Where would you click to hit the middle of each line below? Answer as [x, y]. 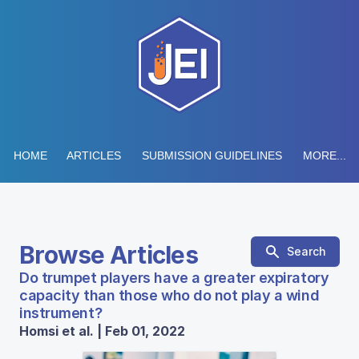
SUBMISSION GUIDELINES [212, 155]
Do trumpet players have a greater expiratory [174, 278]
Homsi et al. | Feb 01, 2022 [102, 331]
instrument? [61, 313]
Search [307, 251]
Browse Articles [109, 255]
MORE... [324, 155]
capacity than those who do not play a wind [169, 295]
